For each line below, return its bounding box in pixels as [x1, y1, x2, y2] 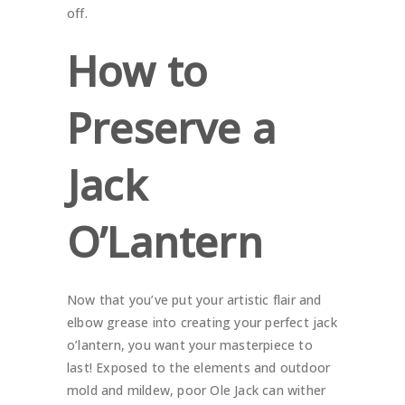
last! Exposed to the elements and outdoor [67, 359, 331, 377]
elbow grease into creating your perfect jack [67, 314, 337, 332]
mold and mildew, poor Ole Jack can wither [67, 381, 326, 400]
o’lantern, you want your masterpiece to [67, 336, 313, 354]
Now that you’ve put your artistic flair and [67, 291, 322, 309]
